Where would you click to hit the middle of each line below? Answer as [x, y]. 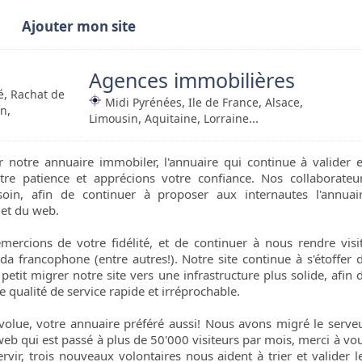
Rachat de [38, 95]
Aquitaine [171, 119]
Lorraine [226, 119]
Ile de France [223, 103]
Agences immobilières [192, 80]
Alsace [282, 103]
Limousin [114, 119]
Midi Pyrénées [143, 103]
